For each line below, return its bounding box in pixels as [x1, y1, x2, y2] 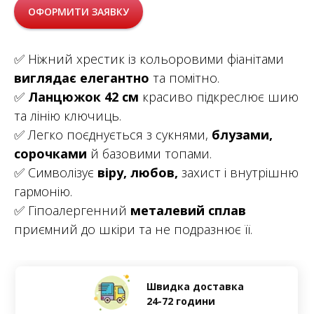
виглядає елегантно [14, 69, 149, 87]
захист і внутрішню [178, 164, 299, 182]
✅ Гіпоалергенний [14, 202, 130, 219]
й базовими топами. [87, 145, 212, 163]
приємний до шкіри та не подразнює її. [14, 221, 252, 238]
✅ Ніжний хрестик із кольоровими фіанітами [14, 50, 284, 68]
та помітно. [149, 69, 219, 87]
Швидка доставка [146, 280, 244, 294]
